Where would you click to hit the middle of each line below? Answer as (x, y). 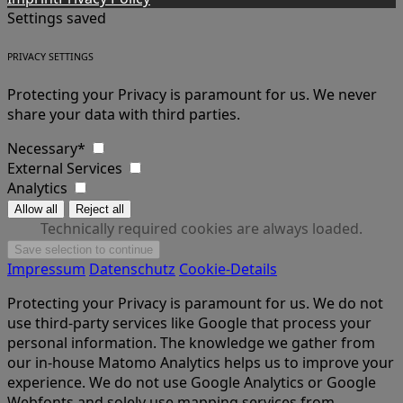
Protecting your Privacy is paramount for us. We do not (195, 304)
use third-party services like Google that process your (189, 323)
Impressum (46, 269)
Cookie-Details (228, 269)
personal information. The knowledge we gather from (191, 343)
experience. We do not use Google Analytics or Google (192, 383)
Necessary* (48, 149)
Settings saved (57, 18)
